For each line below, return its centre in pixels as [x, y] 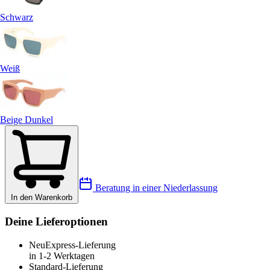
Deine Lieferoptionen [56, 221]
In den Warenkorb [42, 198]
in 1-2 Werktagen [62, 256]
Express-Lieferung [80, 245]
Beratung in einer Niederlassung [155, 188]
